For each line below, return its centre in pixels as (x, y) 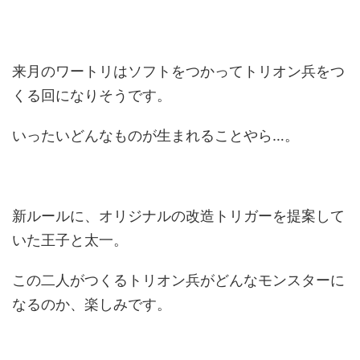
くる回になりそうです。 (92, 95)
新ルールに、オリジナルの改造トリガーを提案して (178, 216)
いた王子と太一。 (70, 240)
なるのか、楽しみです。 (92, 304)
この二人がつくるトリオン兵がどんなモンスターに (178, 280)
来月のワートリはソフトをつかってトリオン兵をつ (178, 71)
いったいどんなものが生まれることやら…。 (155, 135)
